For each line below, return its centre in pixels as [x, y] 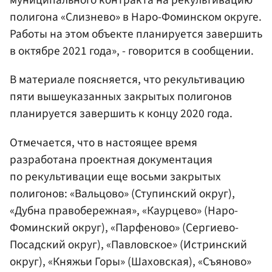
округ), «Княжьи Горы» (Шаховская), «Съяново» [131, 261]
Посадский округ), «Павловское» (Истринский [128, 244]
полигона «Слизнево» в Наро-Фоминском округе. [136, 17]
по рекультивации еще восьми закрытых [115, 176]
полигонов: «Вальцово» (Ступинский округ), [122, 193]
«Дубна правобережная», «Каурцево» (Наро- [124, 210]
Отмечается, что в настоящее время [104, 142]
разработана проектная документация [111, 159]
